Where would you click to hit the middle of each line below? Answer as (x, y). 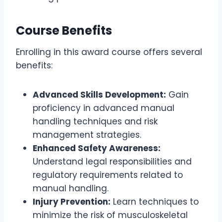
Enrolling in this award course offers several (109, 52)
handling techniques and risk (95, 122)
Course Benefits (64, 31)
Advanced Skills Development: (99, 95)
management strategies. (87, 135)
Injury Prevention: (72, 202)
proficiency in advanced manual (104, 108)
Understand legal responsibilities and (112, 162)
